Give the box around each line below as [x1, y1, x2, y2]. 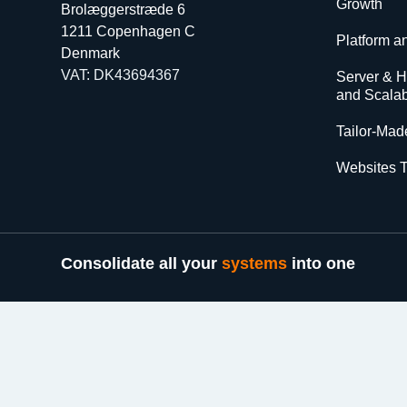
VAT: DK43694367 [61, 66, 181, 83]
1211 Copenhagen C [61, 23, 196, 39]
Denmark [61, 45, 121, 61]
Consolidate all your [61, 254, 223, 273]
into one [287, 254, 356, 273]
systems [222, 254, 288, 273]
